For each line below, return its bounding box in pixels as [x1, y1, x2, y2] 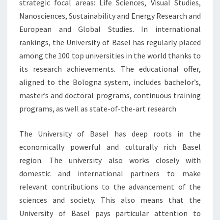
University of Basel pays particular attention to [19, 208, 201, 218]
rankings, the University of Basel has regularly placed [19, 37, 201, 47]
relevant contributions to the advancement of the [19, 182, 201, 192]
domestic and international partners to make [19, 168, 201, 178]
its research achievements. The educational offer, [19, 64, 201, 74]
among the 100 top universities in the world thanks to [19, 51, 201, 60]
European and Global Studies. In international [19, 24, 201, 34]
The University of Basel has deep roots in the [19, 129, 201, 138]
